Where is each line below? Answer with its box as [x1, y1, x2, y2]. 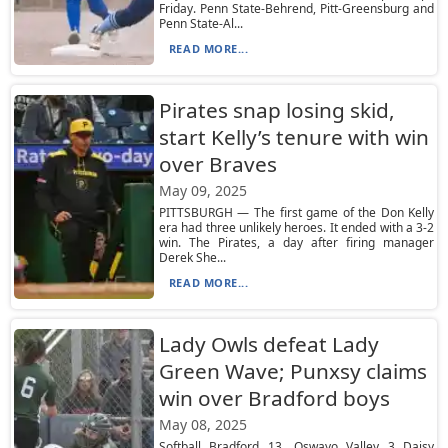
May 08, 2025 [158, 415, 247, 434]
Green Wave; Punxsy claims [158, 357, 427, 385]
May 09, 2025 [158, 181, 247, 200]
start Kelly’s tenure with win [158, 123, 429, 151]
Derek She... [158, 249, 226, 266]
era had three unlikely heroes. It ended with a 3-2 [158, 219, 435, 236]
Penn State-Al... [158, 15, 243, 32]
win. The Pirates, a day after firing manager [158, 234, 435, 251]
